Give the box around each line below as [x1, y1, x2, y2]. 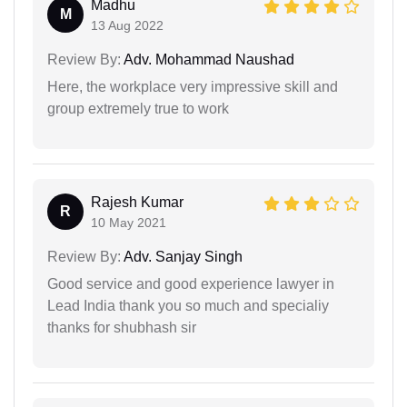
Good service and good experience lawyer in [47, 275, 334, 292]
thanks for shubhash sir [47, 319, 196, 335]
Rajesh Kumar [91, 194, 184, 210]
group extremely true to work [47, 100, 229, 116]
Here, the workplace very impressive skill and [47, 78, 338, 94]
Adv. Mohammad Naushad [121, 51, 294, 67]
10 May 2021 [91, 214, 166, 230]
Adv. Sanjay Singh [121, 248, 243, 264]
